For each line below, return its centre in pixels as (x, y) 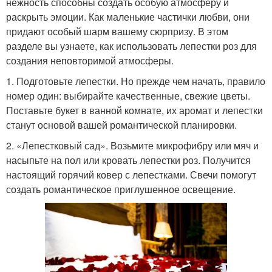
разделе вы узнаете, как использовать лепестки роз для (131, 46)
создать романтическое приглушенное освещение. (121, 189)
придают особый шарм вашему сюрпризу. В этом (117, 31)
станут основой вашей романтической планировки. (121, 124)
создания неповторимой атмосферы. (90, 60)
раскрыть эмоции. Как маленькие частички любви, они (128, 16)
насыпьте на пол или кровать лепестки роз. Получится (128, 160)
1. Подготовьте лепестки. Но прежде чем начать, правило (136, 81)
